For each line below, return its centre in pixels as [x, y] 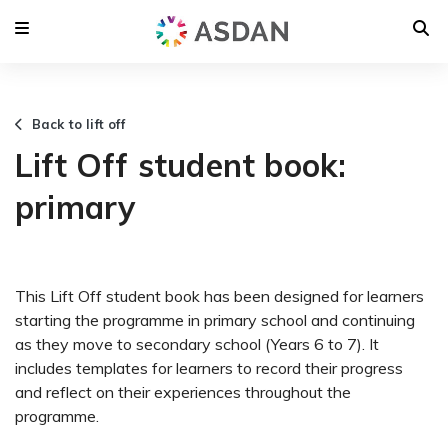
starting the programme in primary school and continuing [215, 319]
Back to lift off [74, 123]
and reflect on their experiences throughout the [183, 391]
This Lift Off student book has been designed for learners [219, 295]
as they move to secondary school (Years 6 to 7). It [197, 343]
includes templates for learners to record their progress [209, 367]
